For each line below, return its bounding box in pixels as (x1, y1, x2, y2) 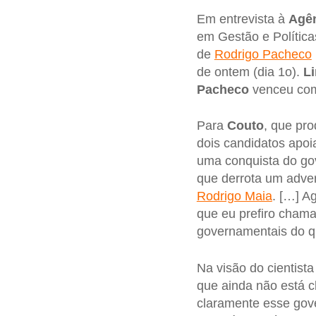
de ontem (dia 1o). (196, 64, 303, 79)
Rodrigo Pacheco (214, 47, 312, 61)
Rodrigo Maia (196, 189, 272, 204)
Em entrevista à (196, 11, 288, 26)
